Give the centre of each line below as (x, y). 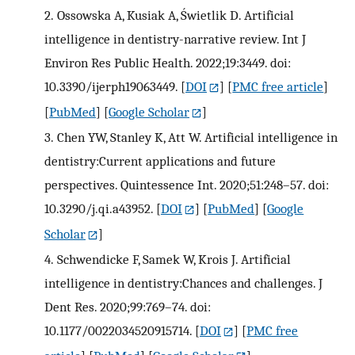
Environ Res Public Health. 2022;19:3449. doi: (168, 62)
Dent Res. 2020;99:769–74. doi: (128, 306)
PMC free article (278, 86)
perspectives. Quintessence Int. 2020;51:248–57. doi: (187, 184)
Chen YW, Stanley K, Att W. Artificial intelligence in (197, 137)
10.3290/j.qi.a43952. (99, 208)
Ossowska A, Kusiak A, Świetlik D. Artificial (175, 15)
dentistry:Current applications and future (160, 160)
